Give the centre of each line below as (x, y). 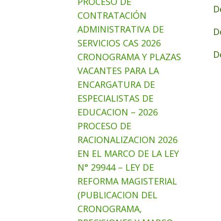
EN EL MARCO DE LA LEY (128, 153)
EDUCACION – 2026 (118, 112)
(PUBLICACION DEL (117, 195)
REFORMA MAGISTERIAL (127, 181)
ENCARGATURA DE (116, 84)
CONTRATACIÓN (112, 15)
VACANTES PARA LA (118, 71)
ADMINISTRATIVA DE (121, 29)
